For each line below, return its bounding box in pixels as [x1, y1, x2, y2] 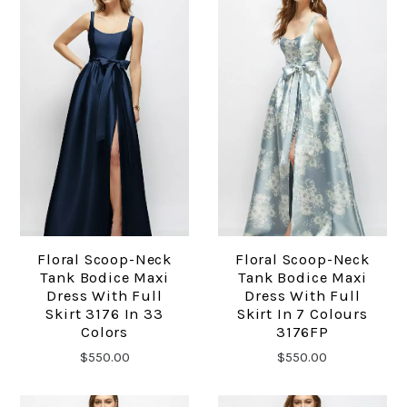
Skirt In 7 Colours [236, 305, 368, 323]
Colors [81, 323, 129, 342]
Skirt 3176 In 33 [45, 305, 164, 323]
